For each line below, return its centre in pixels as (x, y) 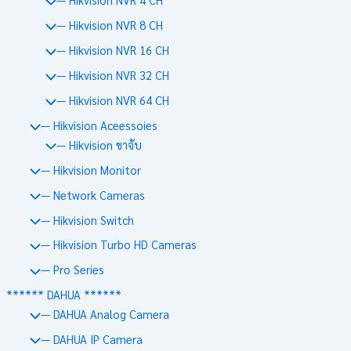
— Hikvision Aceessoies (99, 125)
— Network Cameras (92, 194)
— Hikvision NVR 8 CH (109, 25)
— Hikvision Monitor (90, 169)
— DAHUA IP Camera (91, 338)
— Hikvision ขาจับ (99, 144)
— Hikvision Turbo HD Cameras (118, 244)
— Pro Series (72, 270)
